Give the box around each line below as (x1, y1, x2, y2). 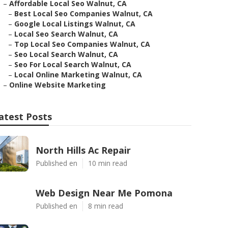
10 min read (88, 158, 127, 168)
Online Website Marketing (9, 80, 106, 90)
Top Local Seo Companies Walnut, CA (14, 39, 150, 49)
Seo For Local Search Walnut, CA (14, 60, 131, 69)
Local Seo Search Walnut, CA (14, 29, 118, 39)
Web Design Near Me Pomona (36, 187, 173, 199)
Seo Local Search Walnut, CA (14, 49, 118, 59)
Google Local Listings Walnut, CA (14, 19, 135, 28)
